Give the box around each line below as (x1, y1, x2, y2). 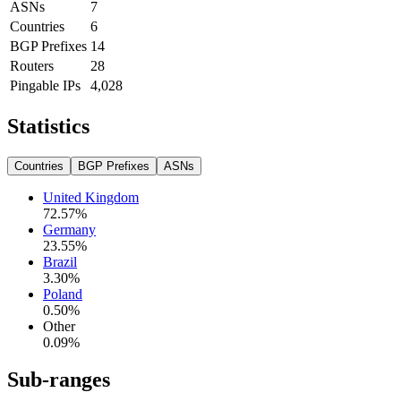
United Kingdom (43, 189, 139, 205)
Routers (10, 57, 54, 73)
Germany (43, 221, 96, 237)
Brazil (43, 253, 77, 269)
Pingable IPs (10, 77, 81, 93)
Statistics (7, 114, 90, 138)
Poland (43, 286, 82, 302)
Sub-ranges (7, 368, 110, 392)
